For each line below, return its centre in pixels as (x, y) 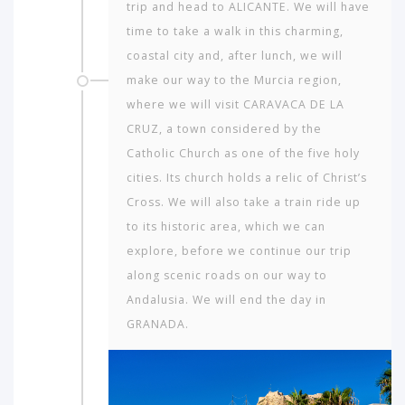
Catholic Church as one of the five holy (243, 153)
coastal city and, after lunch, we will (235, 55)
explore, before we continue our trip (239, 250)
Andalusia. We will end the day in (226, 299)
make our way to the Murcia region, (234, 80)
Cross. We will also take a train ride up (244, 202)
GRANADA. (158, 324)
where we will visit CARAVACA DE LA (235, 104)
